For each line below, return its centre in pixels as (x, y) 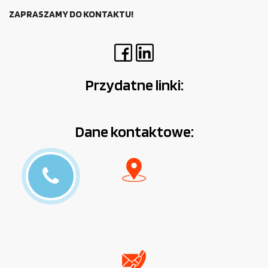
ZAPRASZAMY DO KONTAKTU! (71, 14)
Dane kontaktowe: (134, 131)
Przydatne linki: (134, 84)
